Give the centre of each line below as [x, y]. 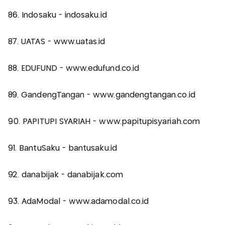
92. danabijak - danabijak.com [66, 175]
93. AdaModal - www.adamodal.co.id [79, 201]
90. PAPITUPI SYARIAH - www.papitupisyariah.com [104, 122]
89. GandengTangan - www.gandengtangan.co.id [102, 95]
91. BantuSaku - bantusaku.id [63, 148]
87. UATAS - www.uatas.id [57, 42]
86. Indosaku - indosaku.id [58, 15]
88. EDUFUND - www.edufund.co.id [74, 68]
